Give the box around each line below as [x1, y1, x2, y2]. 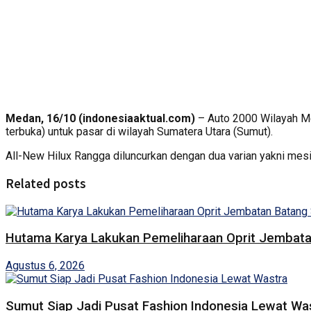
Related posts [6, 176, 86, 192]
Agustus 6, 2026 [6, 259, 85, 273]
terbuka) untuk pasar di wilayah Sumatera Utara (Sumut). [6, 125, 273, 139]
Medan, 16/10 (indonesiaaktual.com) [6, 112, 195, 126]
